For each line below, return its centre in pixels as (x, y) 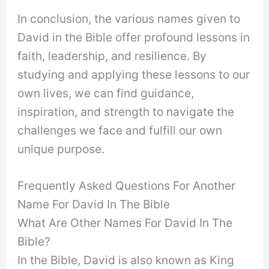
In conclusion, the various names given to (129, 18)
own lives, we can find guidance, (106, 93)
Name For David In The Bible (94, 204)
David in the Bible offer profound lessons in (134, 37)
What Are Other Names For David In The (125, 223)
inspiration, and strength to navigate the (126, 111)
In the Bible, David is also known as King (126, 260)
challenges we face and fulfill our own (120, 130)
